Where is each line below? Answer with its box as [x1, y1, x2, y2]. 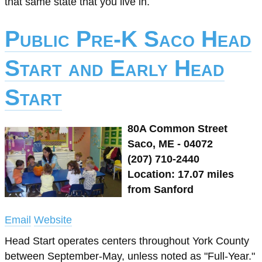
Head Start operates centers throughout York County [5, 235, 249, 247]
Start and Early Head [5, 56, 225, 81]
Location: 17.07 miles [127, 168, 234, 180]
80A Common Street [127, 123, 227, 135]
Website [34, 214, 72, 226]
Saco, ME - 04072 [127, 138, 213, 150]
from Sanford [127, 184, 194, 195]
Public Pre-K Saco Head [5, 26, 251, 51]
